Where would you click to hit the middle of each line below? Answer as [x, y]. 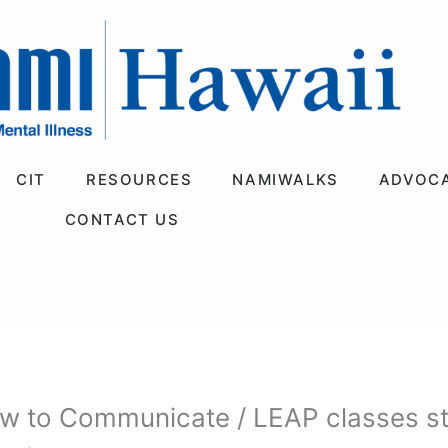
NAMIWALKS [285, 179]
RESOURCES [139, 179]
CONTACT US [122, 219]
